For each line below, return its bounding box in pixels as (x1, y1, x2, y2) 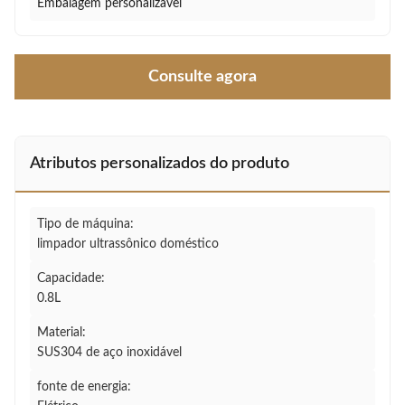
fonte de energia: (37, 381, 131, 393)
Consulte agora (148, 69, 257, 85)
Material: (37, 326, 86, 339)
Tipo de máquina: (37, 218, 134, 231)
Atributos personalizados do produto (30, 155, 289, 172)
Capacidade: (37, 272, 105, 285)
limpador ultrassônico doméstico (37, 238, 219, 250)
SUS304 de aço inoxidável (37, 346, 182, 359)
